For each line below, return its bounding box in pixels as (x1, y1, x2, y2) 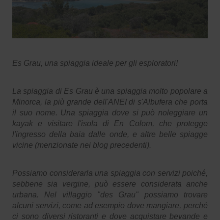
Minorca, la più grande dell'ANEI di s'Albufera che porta (12, 97, 208, 106)
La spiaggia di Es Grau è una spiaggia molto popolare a (12, 86, 208, 95)
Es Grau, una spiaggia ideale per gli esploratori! (12, 58, 178, 67)
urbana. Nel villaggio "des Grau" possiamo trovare (12, 190, 208, 199)
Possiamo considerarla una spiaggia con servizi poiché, (12, 168, 208, 177)
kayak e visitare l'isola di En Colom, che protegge (12, 119, 208, 128)
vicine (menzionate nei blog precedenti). (12, 140, 151, 149)
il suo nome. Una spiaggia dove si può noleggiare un (12, 108, 208, 117)
